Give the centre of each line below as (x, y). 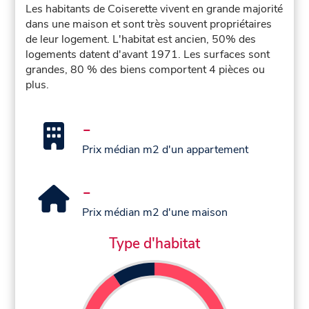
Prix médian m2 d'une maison (155, 213)
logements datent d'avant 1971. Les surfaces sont (148, 55)
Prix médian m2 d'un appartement (166, 150)
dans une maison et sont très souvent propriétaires (149, 24)
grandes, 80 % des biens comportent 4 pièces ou (146, 70)
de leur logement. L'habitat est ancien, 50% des (141, 40)
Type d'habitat (154, 243)
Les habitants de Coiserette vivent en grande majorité (154, 9)
